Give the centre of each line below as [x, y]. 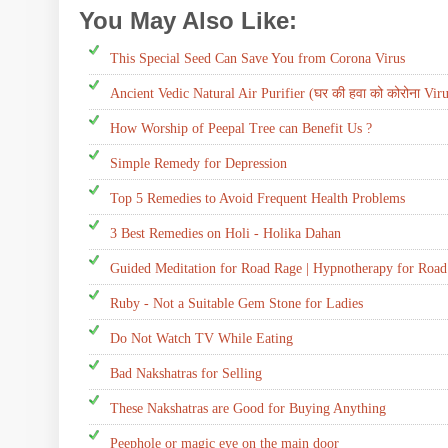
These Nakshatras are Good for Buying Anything [248, 408]
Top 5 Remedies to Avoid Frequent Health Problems [257, 198]
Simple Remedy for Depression [198, 163]
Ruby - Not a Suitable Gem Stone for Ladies [236, 303]
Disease [388, 24]
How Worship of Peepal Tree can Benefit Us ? [241, 128]
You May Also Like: [191, 20]
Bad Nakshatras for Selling [186, 373]
